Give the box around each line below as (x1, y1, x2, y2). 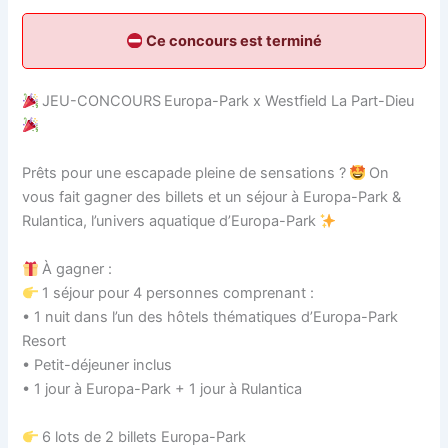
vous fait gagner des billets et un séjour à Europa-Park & (22, 188, 402, 207)
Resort (22, 332, 67, 351)
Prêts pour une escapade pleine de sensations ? (22, 164, 350, 183)
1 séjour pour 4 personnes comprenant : (39, 284, 315, 303)
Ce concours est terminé (142, 32, 322, 51)
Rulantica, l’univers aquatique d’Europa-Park (22, 212, 320, 231)
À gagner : (39, 260, 113, 279)
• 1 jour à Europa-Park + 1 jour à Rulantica (22, 380, 303, 399)
